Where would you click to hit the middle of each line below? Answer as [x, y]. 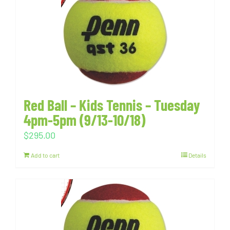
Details [197, 155]
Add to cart [45, 155]
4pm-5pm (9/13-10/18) [84, 119]
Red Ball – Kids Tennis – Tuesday [112, 104]
